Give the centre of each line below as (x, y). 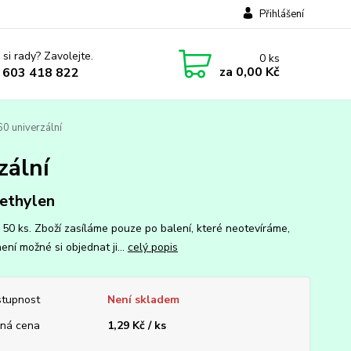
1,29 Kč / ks (136, 326)
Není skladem (143, 300)
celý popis (152, 247)
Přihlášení (281, 14)
